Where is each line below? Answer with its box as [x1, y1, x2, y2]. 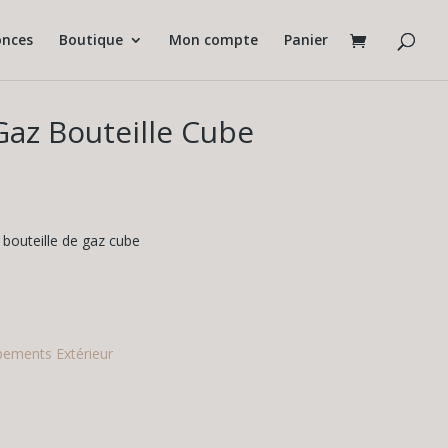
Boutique [59, 30, 123, 49]
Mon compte [169, 30, 258, 49]
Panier [284, 30, 328, 49]
